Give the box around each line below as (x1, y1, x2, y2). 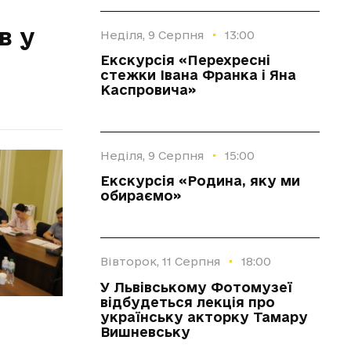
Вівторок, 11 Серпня (100, 255, 220, 269)
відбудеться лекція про (100, 294, 275, 309)
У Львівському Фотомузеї (100, 279, 292, 295)
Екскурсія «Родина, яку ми (100, 173, 300, 189)
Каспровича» (100, 82, 196, 98)
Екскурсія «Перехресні (100, 52, 270, 68)
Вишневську (100, 324, 190, 339)
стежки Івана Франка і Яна (100, 67, 296, 83)
